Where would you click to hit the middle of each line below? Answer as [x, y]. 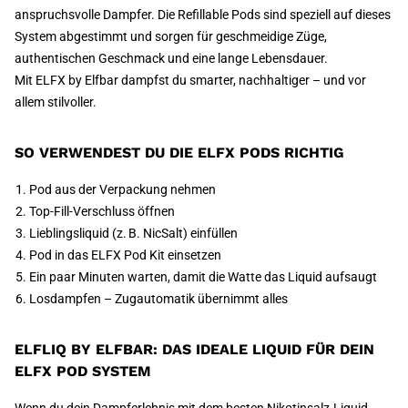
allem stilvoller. [56, 102]
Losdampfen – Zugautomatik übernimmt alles [158, 299]
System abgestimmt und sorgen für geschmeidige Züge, [171, 36]
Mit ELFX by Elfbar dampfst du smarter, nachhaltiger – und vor [190, 80]
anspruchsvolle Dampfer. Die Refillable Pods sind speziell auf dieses [203, 15]
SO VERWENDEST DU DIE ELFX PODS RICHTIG [179, 153]
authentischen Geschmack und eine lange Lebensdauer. [171, 58]
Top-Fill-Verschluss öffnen [102, 211]
